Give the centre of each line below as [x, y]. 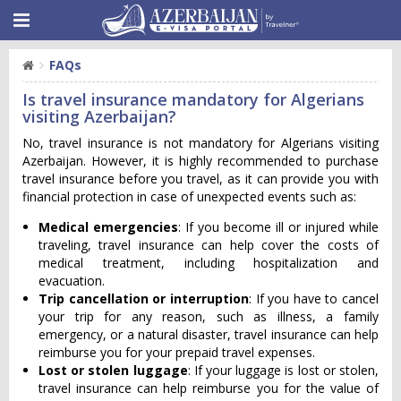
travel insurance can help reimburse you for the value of [209, 388]
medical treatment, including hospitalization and [209, 263]
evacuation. [72, 281]
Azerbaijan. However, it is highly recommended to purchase [200, 161]
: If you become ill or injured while [278, 227]
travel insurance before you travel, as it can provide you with [200, 179]
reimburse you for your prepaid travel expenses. [177, 352]
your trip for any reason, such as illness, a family [209, 316]
